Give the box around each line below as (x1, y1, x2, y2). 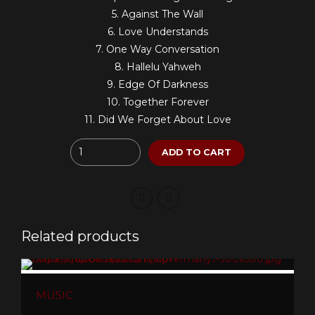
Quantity (70, 139, 113, 153)
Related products (21, 228, 139, 245)
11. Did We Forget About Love (84, 112, 231, 126)
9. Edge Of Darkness (107, 77, 208, 91)
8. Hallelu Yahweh (114, 60, 201, 73)
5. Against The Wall (112, 7, 203, 20)
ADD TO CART (162, 147, 231, 158)
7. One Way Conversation (96, 42, 219, 56)
